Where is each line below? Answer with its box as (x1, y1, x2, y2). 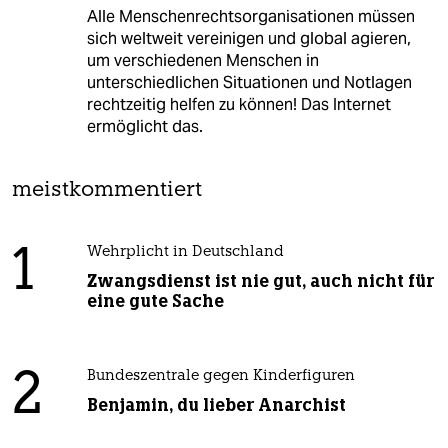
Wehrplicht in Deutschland (86, 245, 284, 261)
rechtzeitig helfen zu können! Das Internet (86, 94, 391, 116)
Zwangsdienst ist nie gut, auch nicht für (86, 270, 434, 293)
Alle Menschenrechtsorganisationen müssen (86, 6, 415, 28)
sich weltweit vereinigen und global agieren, (86, 28, 411, 50)
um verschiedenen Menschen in (86, 50, 319, 72)
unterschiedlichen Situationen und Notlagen (86, 72, 412, 94)
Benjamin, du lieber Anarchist (86, 394, 346, 417)
